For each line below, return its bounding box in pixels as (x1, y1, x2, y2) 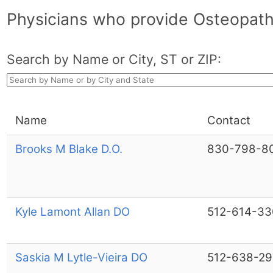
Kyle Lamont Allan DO (15, 204, 130, 219)
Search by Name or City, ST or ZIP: (6, 51, 221, 67)
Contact (207, 113, 250, 127)
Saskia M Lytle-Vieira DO (15, 250, 147, 264)
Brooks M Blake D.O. (15, 141, 122, 156)
